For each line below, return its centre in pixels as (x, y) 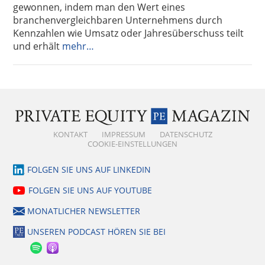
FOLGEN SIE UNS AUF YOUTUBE (91, 190)
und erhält (38, 46)
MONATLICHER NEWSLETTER (84, 211)
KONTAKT (70, 135)
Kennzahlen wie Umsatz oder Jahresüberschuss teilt (129, 33)
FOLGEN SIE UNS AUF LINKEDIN (89, 170)
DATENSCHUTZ (186, 135)
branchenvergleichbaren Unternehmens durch (118, 20)
